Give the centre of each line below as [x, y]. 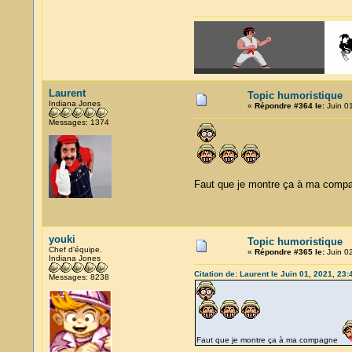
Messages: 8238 [79, 277]
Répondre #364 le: [289, 106]
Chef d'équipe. [75, 249]
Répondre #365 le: [289, 252]
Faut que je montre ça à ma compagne [269, 340]
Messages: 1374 [79, 122]
